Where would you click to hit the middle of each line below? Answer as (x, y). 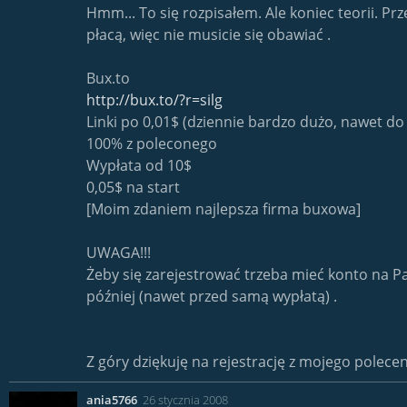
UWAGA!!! (119, 253)
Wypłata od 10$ (139, 165)
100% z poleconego (152, 144)
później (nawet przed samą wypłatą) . (212, 296)
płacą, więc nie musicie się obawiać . (208, 35)
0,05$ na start (133, 187)
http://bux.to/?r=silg (154, 100)
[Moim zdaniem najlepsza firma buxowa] (223, 209)
